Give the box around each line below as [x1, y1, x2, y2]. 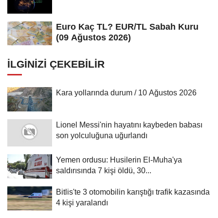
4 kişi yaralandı [56, 198, 108, 207]
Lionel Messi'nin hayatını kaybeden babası [56, 120, 202, 129]
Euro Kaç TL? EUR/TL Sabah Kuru [56, 21, 199, 32]
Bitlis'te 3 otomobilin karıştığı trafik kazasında [56, 187, 210, 197]
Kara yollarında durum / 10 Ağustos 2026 [56, 88, 197, 97]
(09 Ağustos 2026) [56, 32, 131, 42]
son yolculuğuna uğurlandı [56, 131, 147, 140]
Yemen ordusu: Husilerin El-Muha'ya [56, 155, 182, 164]
